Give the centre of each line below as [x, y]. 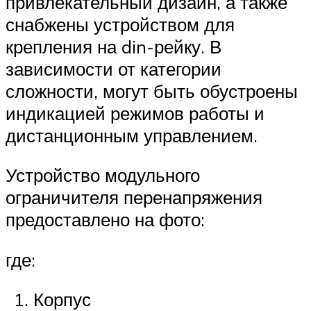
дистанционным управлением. [132, 135]
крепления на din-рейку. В [114, 46]
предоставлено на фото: [105, 220]
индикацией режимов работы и [135, 113]
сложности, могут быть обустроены [152, 91]
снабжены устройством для [120, 24]
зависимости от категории [114, 68]
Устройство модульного [103, 175]
